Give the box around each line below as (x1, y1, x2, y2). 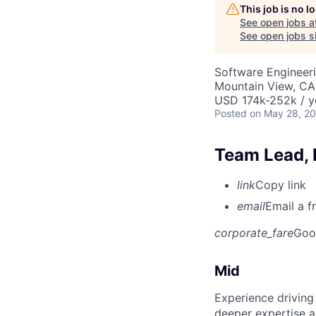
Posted (214, 107, 247, 119)
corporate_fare (214, 225, 293, 240)
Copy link (255, 177, 306, 192)
